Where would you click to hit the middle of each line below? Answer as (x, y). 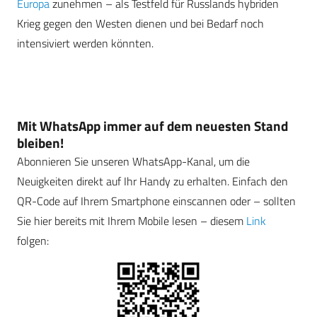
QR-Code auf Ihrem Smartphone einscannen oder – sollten (156, 201)
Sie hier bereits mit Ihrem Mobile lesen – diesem (132, 221)
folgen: (33, 241)
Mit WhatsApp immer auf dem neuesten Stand (152, 126)
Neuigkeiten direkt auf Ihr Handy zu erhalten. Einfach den (152, 181)
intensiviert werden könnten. (85, 43)
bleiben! (40, 143)
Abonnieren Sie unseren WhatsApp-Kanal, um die (133, 162)
